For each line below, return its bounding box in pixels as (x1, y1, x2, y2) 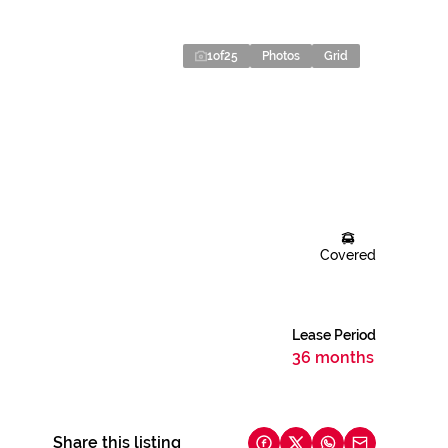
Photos (262, 49, 300, 63)
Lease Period (292, 327, 376, 343)
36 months (292, 348, 374, 367)
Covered (320, 247, 376, 263)
